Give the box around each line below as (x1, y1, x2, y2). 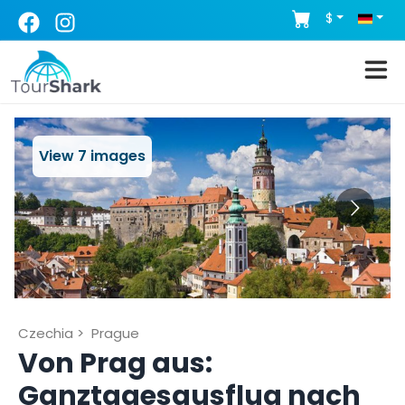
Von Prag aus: (18, 344, 212, 382)
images (87, 145, 146, 166)
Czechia (18, 323, 73, 343)
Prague (91, 323, 139, 343)
